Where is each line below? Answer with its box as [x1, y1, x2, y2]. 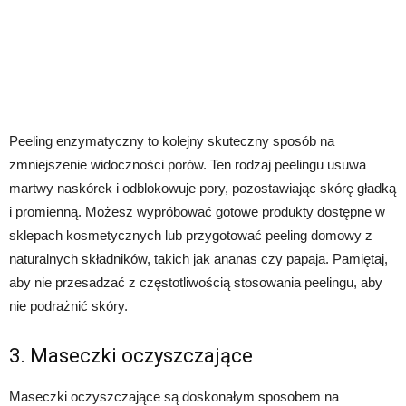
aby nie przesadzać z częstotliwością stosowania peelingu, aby [9, 275, 382, 291]
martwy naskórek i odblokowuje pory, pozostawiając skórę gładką [9, 180, 396, 197]
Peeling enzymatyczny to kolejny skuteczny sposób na [9, 133, 334, 150]
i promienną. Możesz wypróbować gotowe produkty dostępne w [9, 204, 385, 220]
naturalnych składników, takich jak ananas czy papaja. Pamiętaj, [9, 251, 388, 267]
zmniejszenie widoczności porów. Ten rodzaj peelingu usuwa [9, 157, 366, 173]
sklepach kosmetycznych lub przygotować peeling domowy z [9, 227, 372, 244]
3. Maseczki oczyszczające [9, 344, 253, 368]
